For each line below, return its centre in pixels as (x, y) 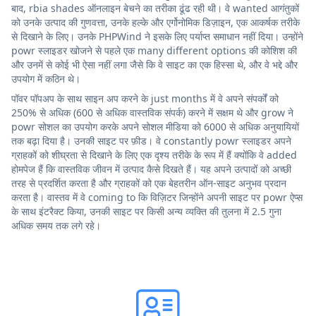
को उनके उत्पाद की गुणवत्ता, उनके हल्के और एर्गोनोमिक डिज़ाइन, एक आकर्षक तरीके (156, 22)
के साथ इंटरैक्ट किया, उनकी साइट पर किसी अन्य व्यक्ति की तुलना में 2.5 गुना (146, 211)
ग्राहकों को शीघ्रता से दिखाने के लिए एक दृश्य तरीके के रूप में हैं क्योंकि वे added (154, 154)
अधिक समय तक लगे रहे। (56, 225)
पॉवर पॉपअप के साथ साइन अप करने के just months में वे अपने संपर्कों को (145, 98)
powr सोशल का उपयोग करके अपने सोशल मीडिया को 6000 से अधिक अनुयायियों (155, 126)
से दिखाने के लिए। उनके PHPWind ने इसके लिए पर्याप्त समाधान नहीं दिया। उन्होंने (157, 36)
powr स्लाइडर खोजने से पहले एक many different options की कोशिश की (154, 50)
